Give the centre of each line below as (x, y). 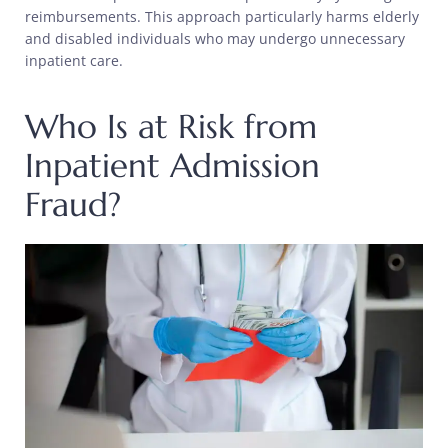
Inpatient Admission (172, 166)
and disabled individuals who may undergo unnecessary (215, 39)
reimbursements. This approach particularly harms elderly (222, 17)
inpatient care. (74, 61)
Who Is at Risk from (171, 127)
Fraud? (73, 205)
